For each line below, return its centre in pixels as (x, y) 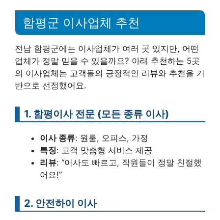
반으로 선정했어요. (51, 86)
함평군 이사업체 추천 (81, 23)
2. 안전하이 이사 (60, 203)
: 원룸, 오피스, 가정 (112, 138)
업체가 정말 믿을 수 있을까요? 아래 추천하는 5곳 (107, 61)
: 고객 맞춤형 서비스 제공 (104, 151)
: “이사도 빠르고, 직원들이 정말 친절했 (129, 163)
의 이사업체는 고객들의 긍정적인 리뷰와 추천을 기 (110, 73)
